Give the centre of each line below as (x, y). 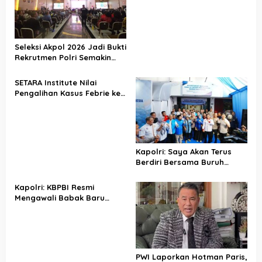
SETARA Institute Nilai (56, 82)
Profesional (37, 68)
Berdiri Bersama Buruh (180, 162)
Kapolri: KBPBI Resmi (54, 187)
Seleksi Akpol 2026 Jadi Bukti (70, 46)
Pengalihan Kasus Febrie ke (68, 93)
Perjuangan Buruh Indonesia (70, 208)
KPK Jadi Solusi (44, 103)
